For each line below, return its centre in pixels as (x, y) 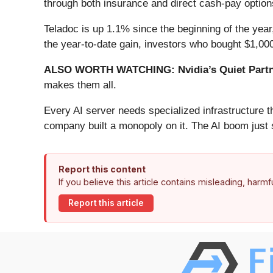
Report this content (102, 169)
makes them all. (80, 85)
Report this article (106, 203)
